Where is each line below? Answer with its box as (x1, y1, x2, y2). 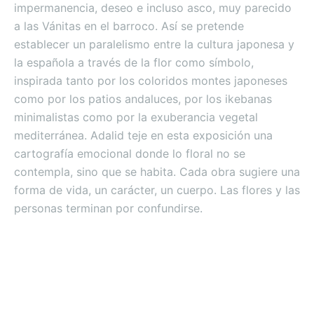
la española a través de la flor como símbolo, (14, 55, 254, 69)
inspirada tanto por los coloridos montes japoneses (14, 73, 287, 88)
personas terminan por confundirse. (14, 200, 203, 215)
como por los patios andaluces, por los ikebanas (14, 91, 272, 106)
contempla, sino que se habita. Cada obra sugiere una (14, 164, 300, 179)
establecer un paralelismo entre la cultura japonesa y (14, 36, 294, 51)
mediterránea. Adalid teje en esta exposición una (14, 128, 273, 142)
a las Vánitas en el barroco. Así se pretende (14, 18, 244, 33)
